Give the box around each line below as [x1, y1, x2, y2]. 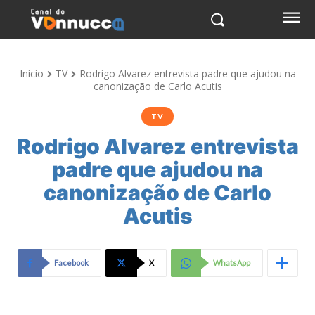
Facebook [53, 258, 89, 267]
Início [19, 67, 44, 80]
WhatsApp [212, 258, 250, 267]
